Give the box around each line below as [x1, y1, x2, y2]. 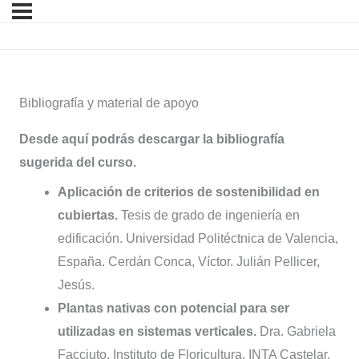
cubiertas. [58, 208, 118, 223]
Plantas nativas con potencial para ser [58, 301, 289, 316]
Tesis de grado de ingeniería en [118, 208, 300, 223]
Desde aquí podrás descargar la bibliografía [19, 132, 284, 147]
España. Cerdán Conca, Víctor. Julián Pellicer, [58, 255, 320, 269]
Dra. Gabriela [256, 325, 336, 339]
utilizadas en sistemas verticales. [58, 325, 256, 339]
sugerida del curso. [19, 155, 136, 170]
